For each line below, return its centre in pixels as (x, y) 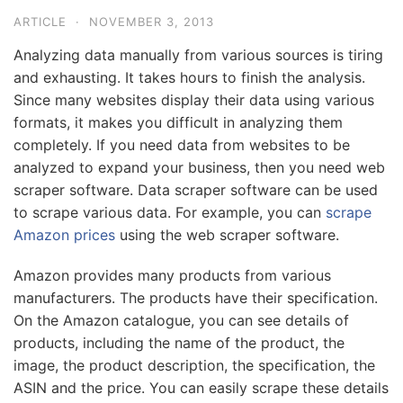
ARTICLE (40, 22)
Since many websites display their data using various (194, 100)
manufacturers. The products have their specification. (196, 298)
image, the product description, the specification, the (194, 365)
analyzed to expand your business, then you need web (199, 167)
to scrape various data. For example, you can (170, 212)
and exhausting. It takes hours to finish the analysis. (189, 77)
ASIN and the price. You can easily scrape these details (201, 388)
